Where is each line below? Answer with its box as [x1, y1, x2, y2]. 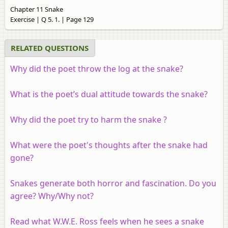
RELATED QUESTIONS [11, 42, 89, 53]
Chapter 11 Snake [10, 4, 63, 14]
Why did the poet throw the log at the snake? [10, 63, 183, 74]
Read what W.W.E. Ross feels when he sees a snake [10, 215, 204, 227]
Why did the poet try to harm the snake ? [10, 113, 167, 125]
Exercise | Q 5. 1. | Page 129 [10, 14, 94, 24]
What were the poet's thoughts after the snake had [10, 139, 208, 151]
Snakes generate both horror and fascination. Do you [10, 177, 216, 189]
